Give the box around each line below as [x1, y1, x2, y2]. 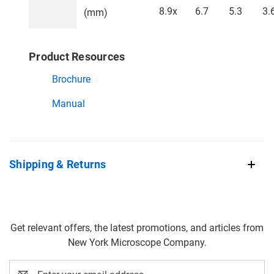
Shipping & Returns [9, 158, 106, 171]
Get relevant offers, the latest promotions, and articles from [10, 222, 264, 234]
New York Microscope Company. [67, 237, 207, 249]
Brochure [52, 73, 91, 86]
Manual [52, 98, 85, 110]
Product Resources [29, 50, 125, 64]
